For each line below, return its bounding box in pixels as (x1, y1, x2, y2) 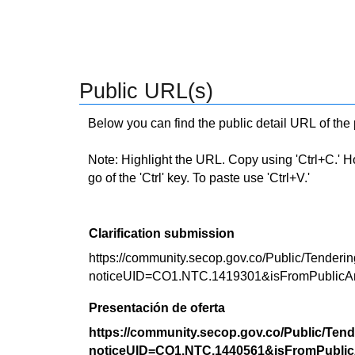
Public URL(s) (79, 79, 213, 103)
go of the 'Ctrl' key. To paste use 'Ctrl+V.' (88, 171, 310, 185)
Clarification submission (89, 227, 235, 240)
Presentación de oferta (89, 301, 225, 315)
